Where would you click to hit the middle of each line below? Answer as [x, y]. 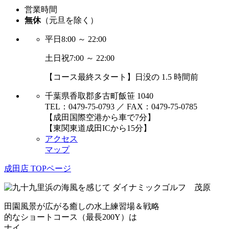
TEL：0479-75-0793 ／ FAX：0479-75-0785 [121, 106]
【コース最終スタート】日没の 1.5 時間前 [122, 77]
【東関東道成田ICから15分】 [98, 128]
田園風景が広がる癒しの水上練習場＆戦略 [82, 206]
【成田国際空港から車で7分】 [100, 117]
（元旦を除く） [70, 20]
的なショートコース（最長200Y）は [71, 217]
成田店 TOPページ [38, 168]
